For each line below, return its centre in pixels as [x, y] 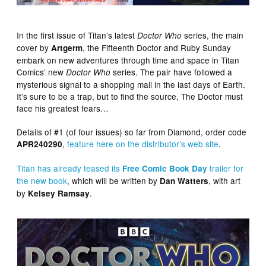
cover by [34, 47]
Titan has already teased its [70, 168]
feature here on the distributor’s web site [143, 143]
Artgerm [67, 47]
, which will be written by [114, 180]
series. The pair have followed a [172, 72]
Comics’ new [42, 72]
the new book [42, 180]
